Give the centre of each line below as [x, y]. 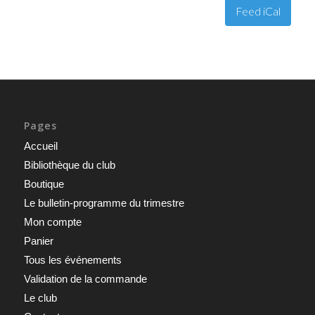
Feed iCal [258, 11]
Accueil [40, 146]
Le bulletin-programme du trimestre [104, 202]
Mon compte [52, 221]
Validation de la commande [85, 278]
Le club [40, 297]
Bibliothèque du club [69, 165]
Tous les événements [72, 259]
